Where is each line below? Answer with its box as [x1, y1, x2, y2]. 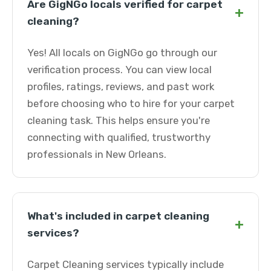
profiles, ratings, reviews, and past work [27, 80, 214, 93]
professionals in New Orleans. [27, 148, 166, 160]
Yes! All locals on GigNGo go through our [27, 47, 217, 59]
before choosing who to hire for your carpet [27, 97, 235, 109]
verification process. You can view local [27, 64, 212, 76]
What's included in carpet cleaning [27, 210, 209, 222]
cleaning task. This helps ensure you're [27, 114, 210, 126]
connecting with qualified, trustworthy [27, 131, 211, 143]
